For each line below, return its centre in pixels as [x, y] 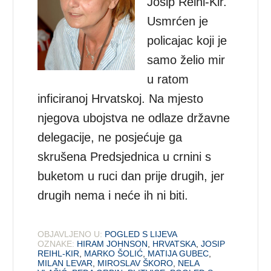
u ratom [168, 79]
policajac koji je [187, 40]
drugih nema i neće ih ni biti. [113, 195]
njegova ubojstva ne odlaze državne [134, 118]
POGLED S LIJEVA [141, 234]
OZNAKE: [56, 243]
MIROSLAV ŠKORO [135, 263]
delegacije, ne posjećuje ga [110, 137]
